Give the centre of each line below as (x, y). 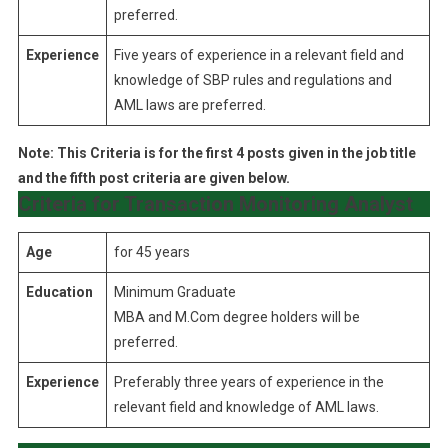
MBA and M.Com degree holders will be (236, 317)
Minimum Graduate (174, 292)
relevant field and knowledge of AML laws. (246, 407)
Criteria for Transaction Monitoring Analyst (215, 204)
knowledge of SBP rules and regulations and (252, 80)
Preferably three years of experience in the (248, 382)
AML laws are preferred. (189, 105)
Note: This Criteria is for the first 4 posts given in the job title (216, 153)
